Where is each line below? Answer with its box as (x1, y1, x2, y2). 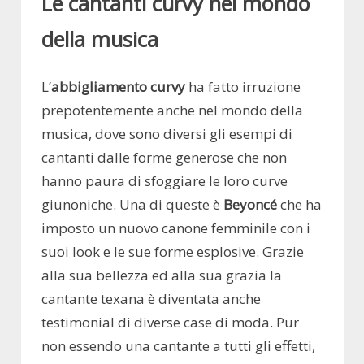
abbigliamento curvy (51, 76, 188, 96)
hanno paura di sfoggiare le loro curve (41, 171, 288, 190)
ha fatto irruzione (188, 76, 301, 96)
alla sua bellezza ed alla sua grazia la (41, 265, 282, 284)
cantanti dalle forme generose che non (41, 147, 287, 167)
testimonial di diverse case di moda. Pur (41, 312, 299, 331)
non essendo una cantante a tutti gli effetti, (41, 336, 315, 355)
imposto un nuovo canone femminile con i (41, 218, 310, 237)
